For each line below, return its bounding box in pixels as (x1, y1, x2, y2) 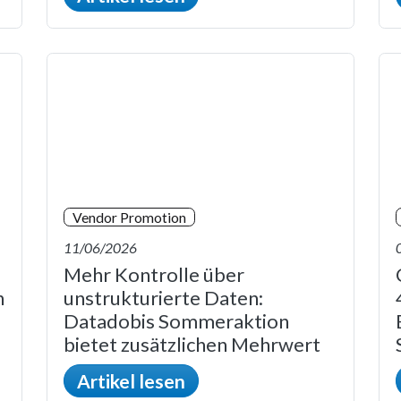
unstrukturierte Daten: (64, 285, 263, 310)
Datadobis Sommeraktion (64, 308, 289, 333)
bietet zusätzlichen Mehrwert (64, 331, 320, 356)
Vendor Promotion (73, 209, 186, 226)
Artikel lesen (77, 369, 185, 392)
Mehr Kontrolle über (64, 261, 244, 286)
